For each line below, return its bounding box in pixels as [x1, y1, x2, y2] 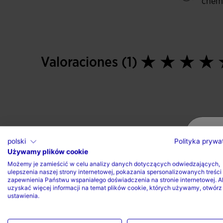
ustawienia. [7, 192, 39, 200]
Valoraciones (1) [41, 56, 141, 70]
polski [7, 137, 26, 145]
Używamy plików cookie [7, 147, 88, 156]
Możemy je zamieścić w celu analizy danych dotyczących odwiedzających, [7, 160, 220, 168]
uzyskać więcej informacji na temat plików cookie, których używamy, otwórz [7, 184, 222, 192]
